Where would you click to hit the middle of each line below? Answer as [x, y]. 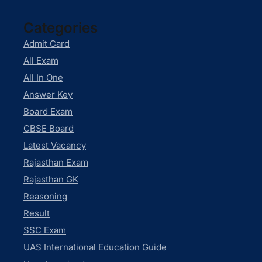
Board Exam [48, 112]
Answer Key [48, 95]
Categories [61, 28]
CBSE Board [49, 129]
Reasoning [45, 196]
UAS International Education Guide [95, 247]
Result [37, 213]
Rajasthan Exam [56, 163]
